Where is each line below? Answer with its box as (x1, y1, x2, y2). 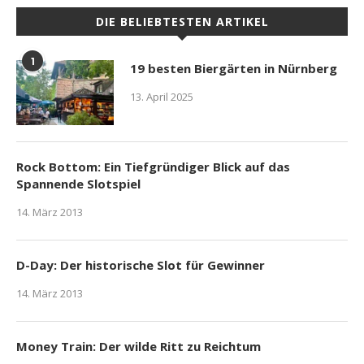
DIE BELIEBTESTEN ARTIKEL (95, 13, 269, 29)
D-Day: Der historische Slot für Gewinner (16, 256, 265, 273)
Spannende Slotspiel (16, 175, 141, 192)
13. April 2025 (130, 89, 193, 104)
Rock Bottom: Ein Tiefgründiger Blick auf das (16, 158, 290, 175)
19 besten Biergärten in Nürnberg (130, 59, 337, 76)
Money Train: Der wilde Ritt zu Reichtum (16, 337, 261, 354)
